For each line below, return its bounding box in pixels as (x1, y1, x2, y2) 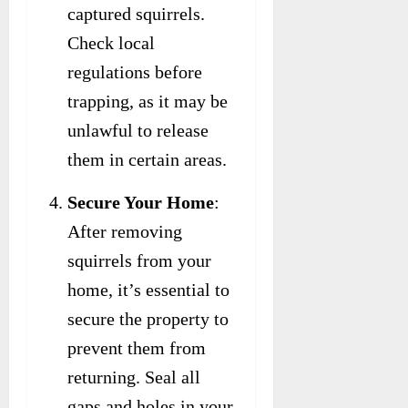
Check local (67, 32, 155, 53)
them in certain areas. (67, 148, 227, 169)
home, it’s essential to (67, 279, 229, 300)
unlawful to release (67, 119, 209, 140)
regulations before (67, 61, 202, 82)
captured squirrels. (67, 3, 205, 24)
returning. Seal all (67, 366, 200, 387)
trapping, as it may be (67, 90, 228, 111)
